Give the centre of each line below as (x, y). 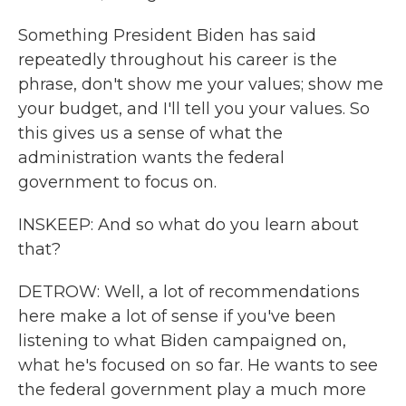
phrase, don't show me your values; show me (201, 84)
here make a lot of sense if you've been (177, 316)
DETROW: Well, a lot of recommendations (189, 292)
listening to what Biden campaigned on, (182, 341)
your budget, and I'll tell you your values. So (194, 109)
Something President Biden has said (167, 35)
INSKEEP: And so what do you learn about (188, 225)
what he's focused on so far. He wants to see (198, 365)
